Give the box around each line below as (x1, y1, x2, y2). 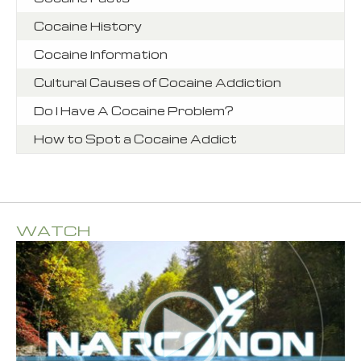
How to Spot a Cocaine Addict (34, 131, 237, 146)
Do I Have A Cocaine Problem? (34, 102, 234, 118)
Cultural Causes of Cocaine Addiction (34, 74, 281, 89)
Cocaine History (34, 18, 142, 33)
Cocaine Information (34, 46, 168, 61)
